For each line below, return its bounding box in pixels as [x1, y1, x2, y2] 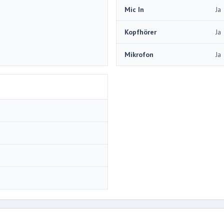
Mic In [124, 4, 144, 14]
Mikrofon [124, 49, 153, 59]
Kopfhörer [124, 27, 156, 36]
